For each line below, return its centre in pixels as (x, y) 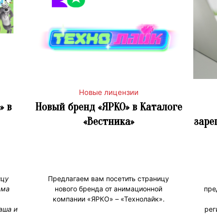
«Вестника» (108, 121)
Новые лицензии (108, 92)
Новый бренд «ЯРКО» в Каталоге (108, 107)
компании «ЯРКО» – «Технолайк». (108, 199)
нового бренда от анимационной (108, 188)
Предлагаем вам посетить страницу (108, 178)
